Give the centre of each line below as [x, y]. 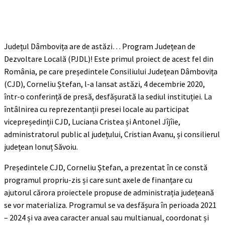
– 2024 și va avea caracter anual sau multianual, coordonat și [106, 217]
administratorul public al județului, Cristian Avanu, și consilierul [112, 134]
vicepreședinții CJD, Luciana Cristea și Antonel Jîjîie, [92, 121]
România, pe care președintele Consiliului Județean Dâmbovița [111, 71]
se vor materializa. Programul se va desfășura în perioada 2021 [110, 205]
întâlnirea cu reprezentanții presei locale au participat [97, 109]
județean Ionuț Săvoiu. [41, 146]
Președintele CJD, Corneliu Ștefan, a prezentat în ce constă [106, 167]
